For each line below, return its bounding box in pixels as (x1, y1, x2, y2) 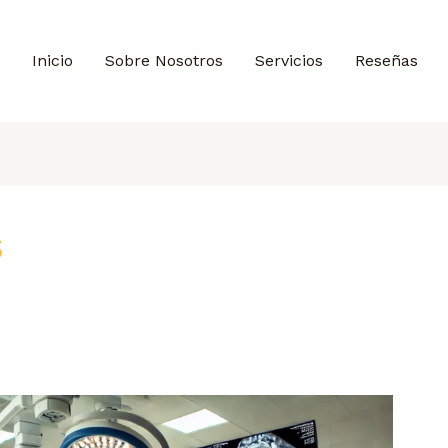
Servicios (255, 50, 323, 70)
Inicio (32, 50, 73, 70)
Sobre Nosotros (105, 50, 223, 70)
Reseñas (355, 50, 418, 70)
